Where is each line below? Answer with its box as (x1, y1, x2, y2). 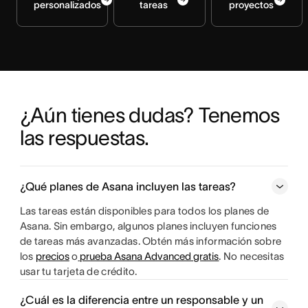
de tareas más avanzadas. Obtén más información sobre (19, 235, 282, 247)
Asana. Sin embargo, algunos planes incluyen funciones (19, 220, 277, 232)
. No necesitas (219, 250, 285, 263)
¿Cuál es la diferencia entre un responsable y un (19, 294, 263, 307)
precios (35, 250, 69, 263)
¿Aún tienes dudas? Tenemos (19, 104, 280, 127)
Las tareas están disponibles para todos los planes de (19, 205, 269, 217)
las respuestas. (19, 126, 149, 150)
